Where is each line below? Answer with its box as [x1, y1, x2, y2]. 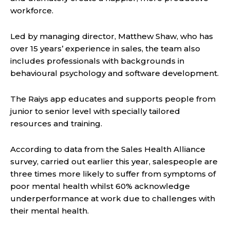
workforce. [10, 6, 53, 16]
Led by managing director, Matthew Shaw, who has [10, 31, 213, 42]
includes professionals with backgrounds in [10, 56, 184, 66]
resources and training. [10, 119, 102, 129]
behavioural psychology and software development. [10, 68, 219, 79]
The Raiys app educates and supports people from [10, 94, 216, 104]
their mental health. [10, 206, 89, 216]
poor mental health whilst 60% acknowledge [10, 181, 190, 191]
